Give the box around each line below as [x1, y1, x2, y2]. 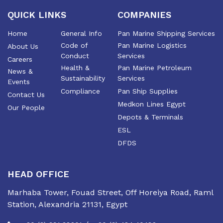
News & [7, 67, 33, 75]
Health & [60, 63, 90, 72]
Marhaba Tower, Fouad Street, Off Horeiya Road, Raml [7, 187, 213, 197]
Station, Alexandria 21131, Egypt [7, 199, 127, 209]
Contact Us [7, 90, 45, 99]
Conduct [60, 51, 89, 60]
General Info [60, 29, 102, 37]
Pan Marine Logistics [117, 41, 187, 49]
